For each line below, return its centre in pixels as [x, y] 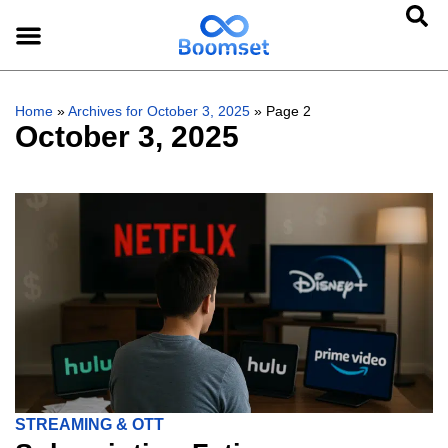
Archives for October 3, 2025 [159, 111]
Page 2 [288, 111]
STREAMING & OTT [89, 424]
